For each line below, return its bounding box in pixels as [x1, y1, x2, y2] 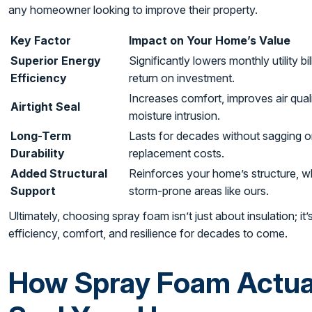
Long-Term [10, 128, 72, 143]
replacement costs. [129, 146, 225, 160]
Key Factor [10, 33, 72, 47]
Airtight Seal [10, 99, 81, 114]
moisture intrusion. [129, 108, 221, 123]
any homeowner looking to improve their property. [8, 2, 258, 17]
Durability [10, 146, 65, 160]
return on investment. [129, 70, 235, 85]
